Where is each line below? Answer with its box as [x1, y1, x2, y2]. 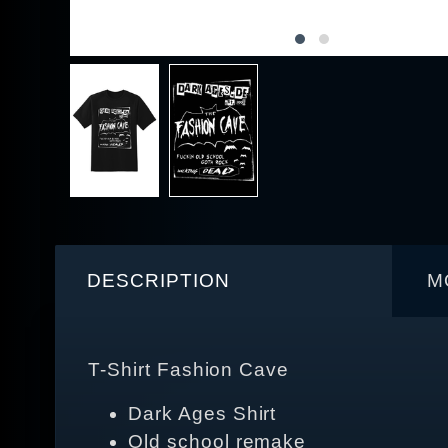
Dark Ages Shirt [128, 403, 277, 425]
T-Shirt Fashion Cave [88, 359, 290, 381]
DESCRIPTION [87, 270, 230, 292]
